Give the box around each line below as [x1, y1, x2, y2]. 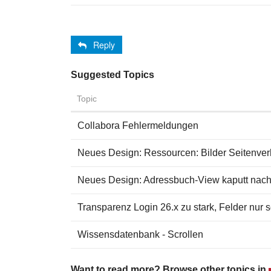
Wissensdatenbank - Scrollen [77, 229, 203, 240]
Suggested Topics [71, 68, 154, 80]
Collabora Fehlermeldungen [77, 120, 198, 131]
